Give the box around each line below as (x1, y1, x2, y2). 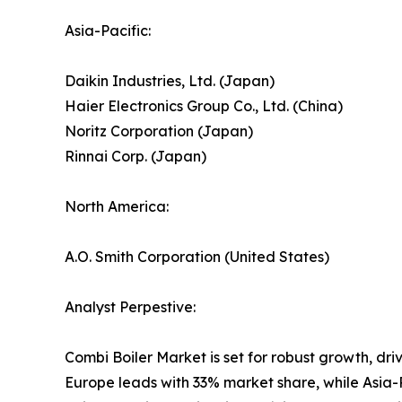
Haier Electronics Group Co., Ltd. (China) (65, 97, 343, 116)
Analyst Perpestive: (65, 298, 196, 317)
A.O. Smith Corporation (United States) (65, 248, 329, 267)
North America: (65, 197, 169, 216)
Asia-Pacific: (65, 22, 151, 40)
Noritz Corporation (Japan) (65, 122, 253, 141)
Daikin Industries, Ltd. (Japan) (65, 72, 275, 91)
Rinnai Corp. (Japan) (65, 147, 206, 166)
